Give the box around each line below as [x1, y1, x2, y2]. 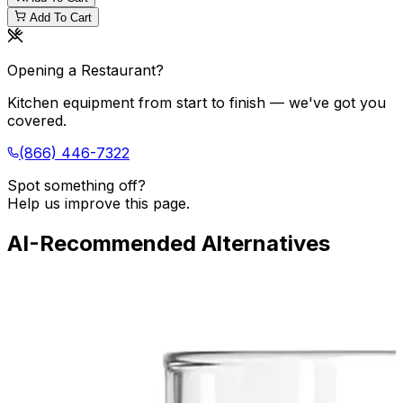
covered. [7, 112, 67, 130]
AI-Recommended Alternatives [7, 230, 330, 257]
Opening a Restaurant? [7, 61, 164, 80]
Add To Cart [30, 11, 92, 25]
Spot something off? [7, 176, 146, 195]
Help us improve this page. [7, 194, 190, 213]
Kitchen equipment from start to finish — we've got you [7, 94, 386, 112]
